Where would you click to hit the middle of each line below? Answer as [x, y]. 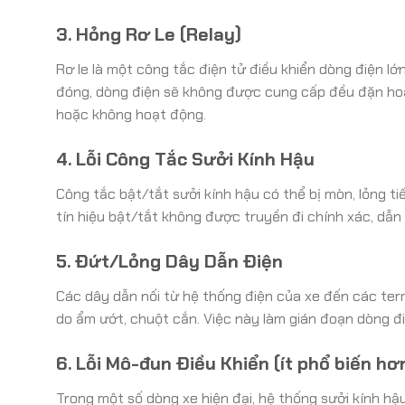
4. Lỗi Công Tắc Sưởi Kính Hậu [185, 159]
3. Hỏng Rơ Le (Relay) [149, 35]
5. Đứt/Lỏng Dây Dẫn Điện [170, 261]
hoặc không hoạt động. [131, 115]
